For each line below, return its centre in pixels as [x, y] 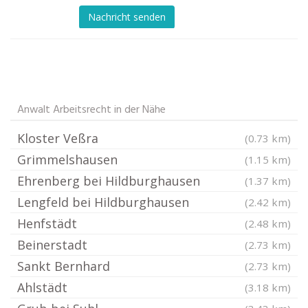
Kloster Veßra [58, 139]
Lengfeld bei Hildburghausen [103, 202]
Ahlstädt [42, 288]
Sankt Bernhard [64, 266]
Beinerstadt [52, 245]
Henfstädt [47, 224]
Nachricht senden [127, 16]
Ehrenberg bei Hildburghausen [109, 181]
